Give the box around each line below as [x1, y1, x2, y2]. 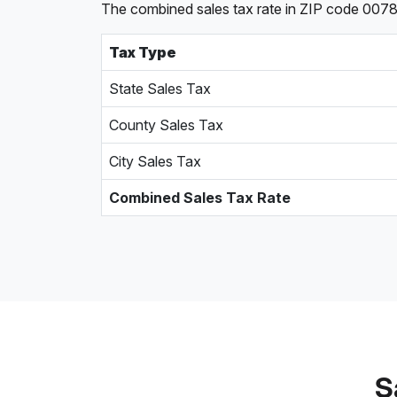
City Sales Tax [109, 152, 201, 170]
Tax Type [109, 43, 176, 61]
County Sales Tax [109, 116, 223, 134]
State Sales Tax [109, 80, 211, 97]
